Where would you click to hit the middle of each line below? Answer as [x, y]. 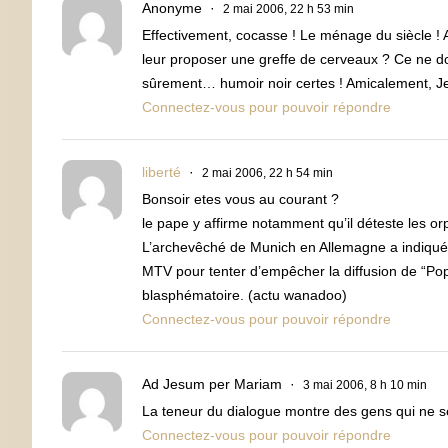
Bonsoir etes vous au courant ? [240, 198]
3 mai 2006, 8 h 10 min [365, 384]
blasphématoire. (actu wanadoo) [244, 294]
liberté [161, 171]
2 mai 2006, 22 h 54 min [267, 172]
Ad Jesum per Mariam [212, 383]
